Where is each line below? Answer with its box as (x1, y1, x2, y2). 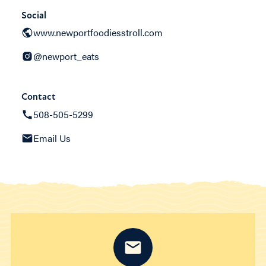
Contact (21, 91, 56, 103)
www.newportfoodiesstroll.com (33, 26, 163, 40)
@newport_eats (33, 49, 99, 64)
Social (21, 9, 46, 21)
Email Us (33, 131, 71, 145)
